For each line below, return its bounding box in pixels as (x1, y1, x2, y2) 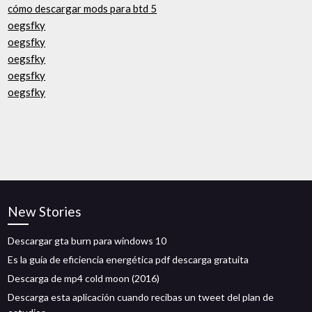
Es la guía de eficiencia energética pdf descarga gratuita (8, 253, 249, 265)
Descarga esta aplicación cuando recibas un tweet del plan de (8, 291, 274, 303)
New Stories (8, 203, 82, 219)
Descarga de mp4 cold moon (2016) (8, 272, 160, 284)
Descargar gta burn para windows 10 (8, 235, 167, 247)
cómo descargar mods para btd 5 (8, 2, 157, 15)
